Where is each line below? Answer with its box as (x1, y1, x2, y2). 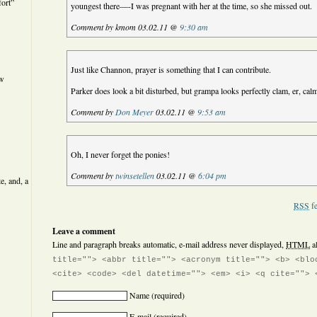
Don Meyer (115, 106, 154, 117)
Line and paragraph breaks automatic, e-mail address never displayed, (52, 238, 286, 250)
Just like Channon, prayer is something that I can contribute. (71, 64, 272, 75)
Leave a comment (52, 225, 115, 237)
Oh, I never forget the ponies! (71, 149, 171, 160)
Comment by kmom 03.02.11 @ (71, 21, 180, 33)
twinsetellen (115, 170, 155, 181)
